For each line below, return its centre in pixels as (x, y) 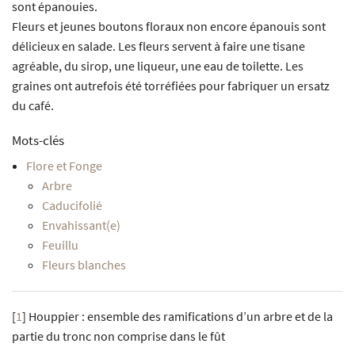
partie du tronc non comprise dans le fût (118, 336)
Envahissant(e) (81, 225)
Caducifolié (72, 206)
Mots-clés (38, 141)
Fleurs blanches (84, 265)
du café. (33, 106)
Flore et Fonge (64, 166)
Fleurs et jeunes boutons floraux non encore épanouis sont (169, 27)
